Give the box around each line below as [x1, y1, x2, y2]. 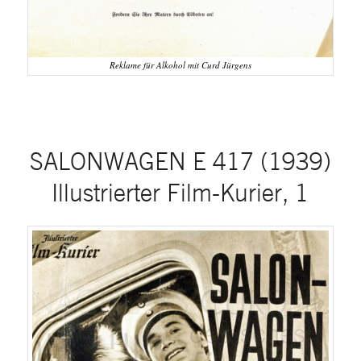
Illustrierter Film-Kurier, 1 [52, 178, 309, 207]
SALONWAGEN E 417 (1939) [29, 147, 331, 176]
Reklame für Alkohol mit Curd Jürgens [109, 59, 251, 72]
